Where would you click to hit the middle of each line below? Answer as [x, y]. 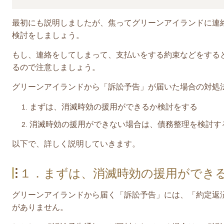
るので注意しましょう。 [56, 67]
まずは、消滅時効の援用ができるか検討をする [113, 106]
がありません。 [40, 207]
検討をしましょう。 [48, 35]
